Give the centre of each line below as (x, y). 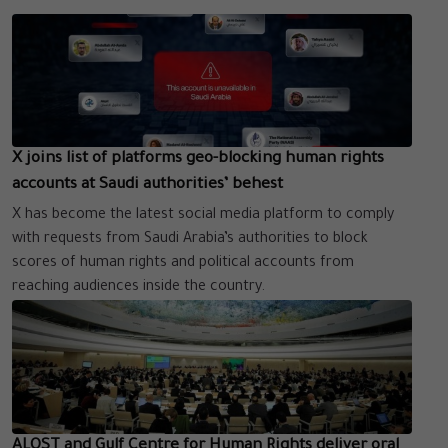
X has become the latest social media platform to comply (203, 216)
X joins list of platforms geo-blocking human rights (198, 160)
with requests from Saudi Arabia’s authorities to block (190, 240)
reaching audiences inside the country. (138, 288)
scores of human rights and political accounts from (183, 264)
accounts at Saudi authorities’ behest (147, 186)
